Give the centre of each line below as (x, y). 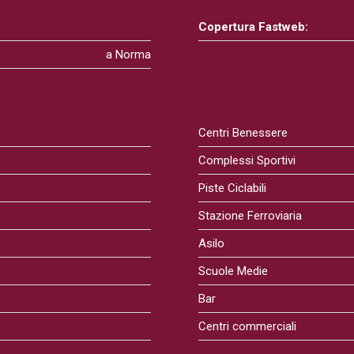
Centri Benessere (243, 133)
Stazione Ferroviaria (250, 216)
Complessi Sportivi (247, 160)
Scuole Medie (233, 271)
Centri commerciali (247, 326)
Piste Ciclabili (232, 188)
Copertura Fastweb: (253, 27)
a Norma (128, 55)
